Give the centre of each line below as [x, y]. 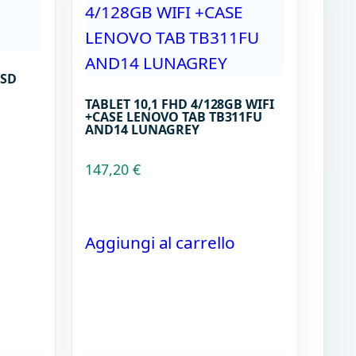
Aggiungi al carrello [160, 243]
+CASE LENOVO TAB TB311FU [174, 117]
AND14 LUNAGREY [143, 130]
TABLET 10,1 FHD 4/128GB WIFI [180, 104]
